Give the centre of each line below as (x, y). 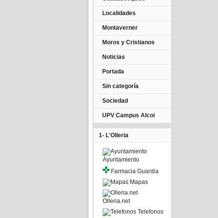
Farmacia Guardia (134, 171)
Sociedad (115, 101)
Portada (113, 72)
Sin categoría (120, 86)
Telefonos (150, 212)
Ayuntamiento (121, 160)
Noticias (114, 57)
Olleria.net (116, 201)
